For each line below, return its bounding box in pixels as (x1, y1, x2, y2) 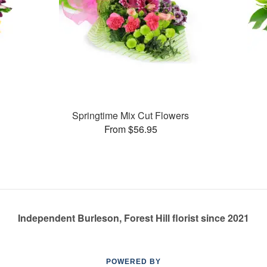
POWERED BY (106, 257, 161, 266)
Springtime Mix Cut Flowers (72, 108, 190, 122)
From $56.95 (104, 122, 157, 136)
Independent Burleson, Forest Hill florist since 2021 (18, 211, 249, 225)
